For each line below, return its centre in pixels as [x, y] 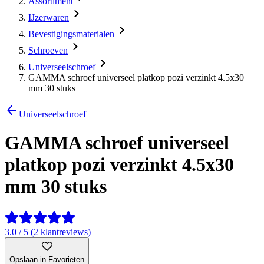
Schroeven [48, 50]
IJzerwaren [49, 17]
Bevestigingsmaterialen [71, 34]
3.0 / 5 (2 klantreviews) [48, 232]
